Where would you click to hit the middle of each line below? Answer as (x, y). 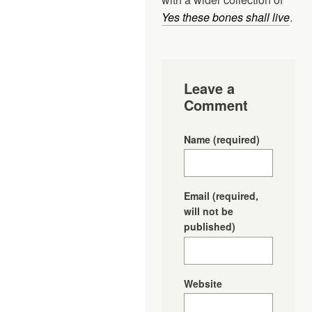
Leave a (209, 88)
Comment (216, 104)
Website (203, 283)
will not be (209, 211)
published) (210, 226)
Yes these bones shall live (226, 17)
